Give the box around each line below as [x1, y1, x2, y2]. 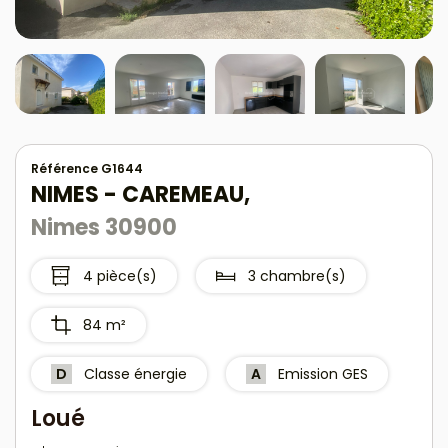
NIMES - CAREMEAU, [31, 179, 250, 210]
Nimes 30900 [31, 212, 177, 243]
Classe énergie [76, 364, 187, 385]
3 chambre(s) [240, 266, 346, 287]
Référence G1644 [31, 160, 143, 177]
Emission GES [270, 364, 368, 385]
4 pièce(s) [75, 266, 157, 287]
